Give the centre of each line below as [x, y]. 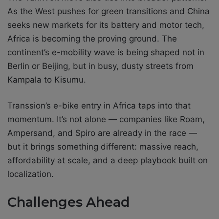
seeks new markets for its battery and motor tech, [106, 25]
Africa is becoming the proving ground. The [92, 39]
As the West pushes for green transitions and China [109, 11]
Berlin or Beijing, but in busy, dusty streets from [100, 66]
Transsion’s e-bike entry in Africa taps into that [99, 106]
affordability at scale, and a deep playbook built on [108, 161]
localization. [31, 174]
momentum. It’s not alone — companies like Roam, [106, 120]
